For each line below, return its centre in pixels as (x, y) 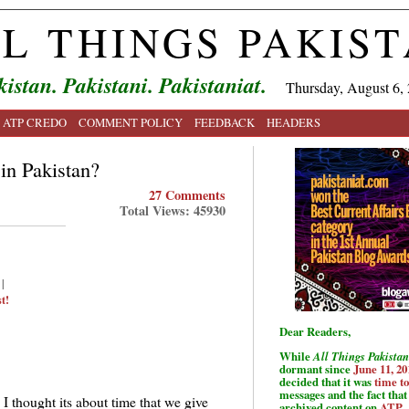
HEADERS (294, 122)
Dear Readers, (315, 331)
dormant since (316, 368)
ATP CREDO (35, 122)
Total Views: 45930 (173, 210)
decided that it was (327, 381)
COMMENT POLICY (131, 122)
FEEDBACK (225, 122)
